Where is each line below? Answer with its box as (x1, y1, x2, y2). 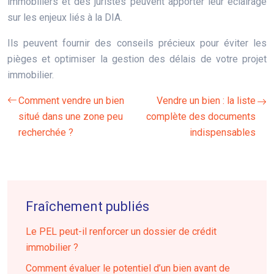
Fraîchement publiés (26, 198, 149, 214)
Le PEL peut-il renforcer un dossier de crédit (26, 225, 217, 237)
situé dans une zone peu (18, 110, 123, 122)
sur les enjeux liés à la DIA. (7, 11, 122, 23)
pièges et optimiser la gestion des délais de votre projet (7, 53, 267, 65)
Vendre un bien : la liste (157, 94, 256, 106)
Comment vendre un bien (18, 94, 124, 106)
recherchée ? (18, 126, 73, 138)
